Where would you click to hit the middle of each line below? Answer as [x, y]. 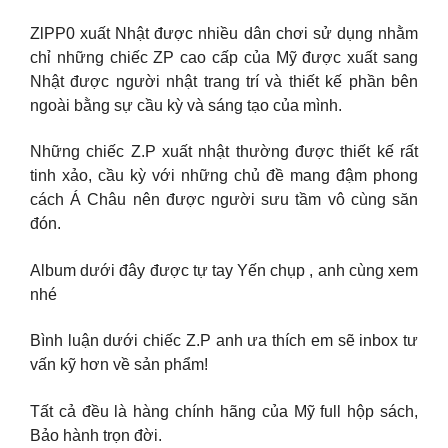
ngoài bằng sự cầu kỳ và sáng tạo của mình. [186, 105]
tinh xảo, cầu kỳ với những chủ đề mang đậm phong [224, 176]
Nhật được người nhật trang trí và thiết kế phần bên [224, 81]
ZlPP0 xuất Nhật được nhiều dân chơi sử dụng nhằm [224, 33]
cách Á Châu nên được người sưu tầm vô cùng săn [224, 200]
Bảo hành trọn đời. [96, 435]
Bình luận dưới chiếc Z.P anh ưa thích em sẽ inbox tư [224, 341]
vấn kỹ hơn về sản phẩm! [119, 365]
